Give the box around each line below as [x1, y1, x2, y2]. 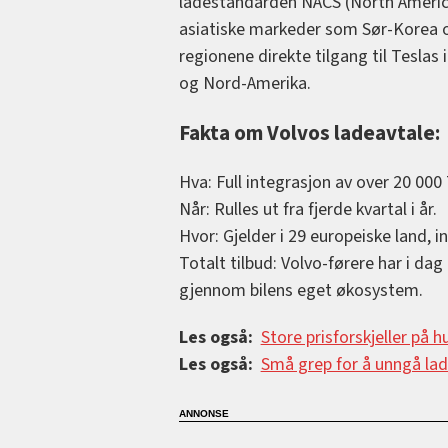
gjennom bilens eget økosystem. [178, 277, 423, 303]
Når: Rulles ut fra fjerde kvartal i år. [178, 196, 437, 222]
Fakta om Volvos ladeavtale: [178, 117, 440, 148]
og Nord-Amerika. [178, 70, 311, 96]
